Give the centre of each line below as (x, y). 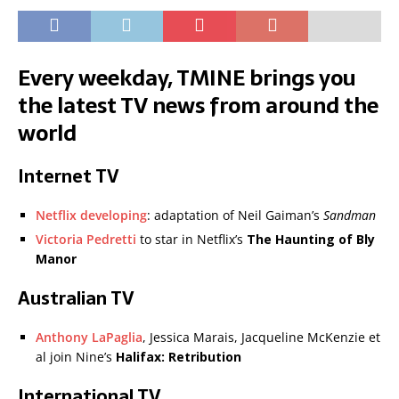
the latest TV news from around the (198, 106)
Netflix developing (91, 216)
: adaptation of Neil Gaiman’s (235, 216)
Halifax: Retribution (177, 357)
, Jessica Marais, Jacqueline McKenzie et (261, 338)
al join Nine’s (74, 357)
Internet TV (69, 177)
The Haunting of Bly (311, 240)
